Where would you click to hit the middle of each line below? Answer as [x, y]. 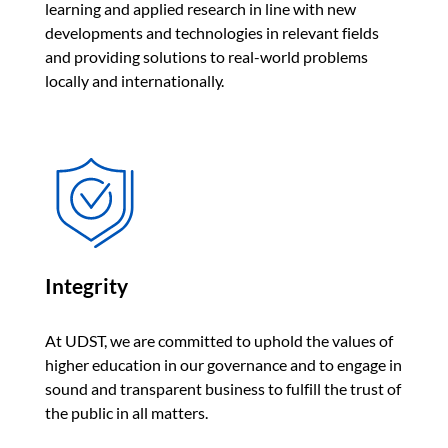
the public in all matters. [126, 412]
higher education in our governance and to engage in [223, 364]
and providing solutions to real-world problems [206, 56]
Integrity [86, 285]
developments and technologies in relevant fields [212, 32]
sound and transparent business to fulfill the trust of [223, 388]
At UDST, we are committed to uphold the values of [219, 340]
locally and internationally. [134, 80]
